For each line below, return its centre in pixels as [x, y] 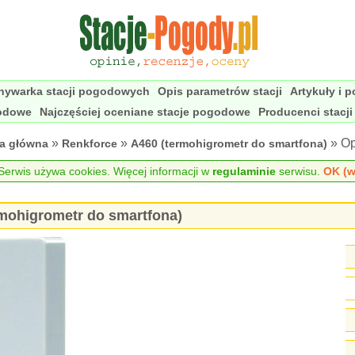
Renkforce [90, 143]
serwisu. [299, 171]
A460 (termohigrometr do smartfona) [229, 143]
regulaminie [244, 171]
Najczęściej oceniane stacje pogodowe [145, 112]
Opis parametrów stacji [220, 91]
